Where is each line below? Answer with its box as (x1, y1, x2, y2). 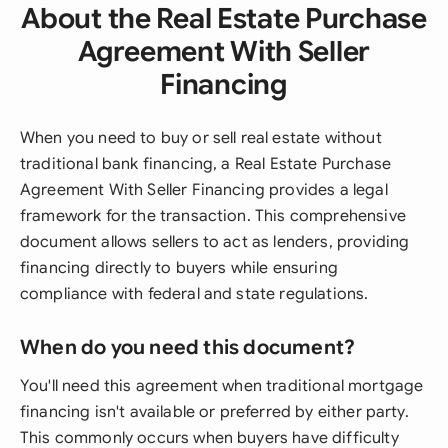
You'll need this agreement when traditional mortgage (20, 376, 424, 396)
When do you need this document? (20, 335, 356, 360)
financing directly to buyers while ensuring (20, 258, 338, 278)
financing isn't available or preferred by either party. (20, 402, 409, 422)
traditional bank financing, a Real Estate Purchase (20, 154, 392, 174)
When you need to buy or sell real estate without (20, 128, 382, 148)
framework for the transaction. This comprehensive (20, 206, 406, 226)
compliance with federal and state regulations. (20, 284, 369, 304)
